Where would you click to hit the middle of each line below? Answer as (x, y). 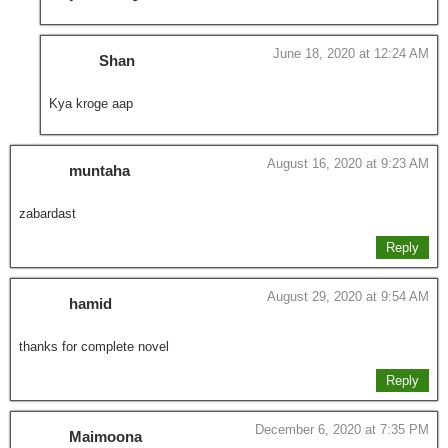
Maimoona (105, 436)
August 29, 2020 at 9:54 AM (348, 296)
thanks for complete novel (94, 346)
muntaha (99, 170)
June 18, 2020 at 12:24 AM (351, 53)
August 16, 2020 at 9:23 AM (348, 163)
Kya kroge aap (91, 103)
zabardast (47, 213)
